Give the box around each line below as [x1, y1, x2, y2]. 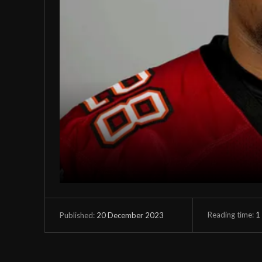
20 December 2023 [96, 210, 164, 220]
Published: [60, 210, 95, 220]
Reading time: [207, 209, 256, 219]
